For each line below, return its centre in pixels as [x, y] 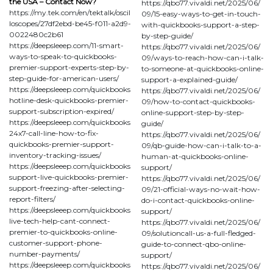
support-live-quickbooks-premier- [69, 177]
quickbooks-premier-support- [62, 144]
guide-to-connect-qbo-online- [194, 244]
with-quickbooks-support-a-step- [200, 24]
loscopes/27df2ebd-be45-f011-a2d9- [70, 23]
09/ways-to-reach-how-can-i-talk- [203, 57]
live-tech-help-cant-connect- [60, 221]
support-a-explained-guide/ [190, 79]
